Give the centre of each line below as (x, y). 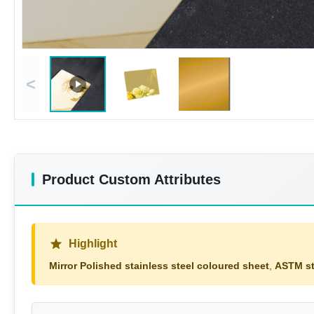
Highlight (93, 244)
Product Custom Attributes (131, 180)
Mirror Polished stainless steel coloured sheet (159, 266)
